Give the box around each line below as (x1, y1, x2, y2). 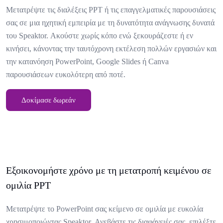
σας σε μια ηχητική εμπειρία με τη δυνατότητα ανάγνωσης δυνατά (6, 18, 215, 27)
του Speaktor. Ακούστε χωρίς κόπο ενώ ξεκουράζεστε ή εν (6, 31, 193, 40)
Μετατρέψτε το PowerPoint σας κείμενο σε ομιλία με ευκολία (6, 205, 203, 213)
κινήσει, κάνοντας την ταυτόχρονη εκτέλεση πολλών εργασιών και (6, 44, 217, 53)
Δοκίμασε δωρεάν (21, 96, 76, 104)
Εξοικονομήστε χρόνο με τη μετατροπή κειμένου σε (6, 165, 211, 176)
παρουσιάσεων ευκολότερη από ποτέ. (6, 70, 125, 79)
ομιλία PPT (6, 180, 51, 191)
